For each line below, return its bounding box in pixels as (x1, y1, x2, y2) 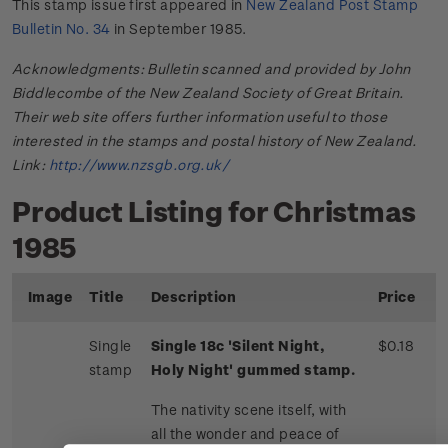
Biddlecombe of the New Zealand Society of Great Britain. (12, 84, 404, 102)
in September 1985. (110, 20, 247, 38)
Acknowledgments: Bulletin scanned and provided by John (12, 60, 411, 78)
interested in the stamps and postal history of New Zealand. (12, 132, 417, 150)
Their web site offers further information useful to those (12, 108, 387, 126)
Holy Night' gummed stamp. (151, 361, 355, 379)
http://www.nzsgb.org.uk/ (48, 156, 230, 174)
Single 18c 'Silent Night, (151, 337, 325, 355)
